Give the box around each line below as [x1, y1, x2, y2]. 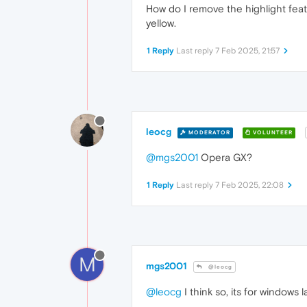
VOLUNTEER [251, 129, 293, 136]
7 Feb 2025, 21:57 [215, 46, 280, 56]
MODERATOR [186, 129, 230, 136]
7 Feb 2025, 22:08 [215, 180, 284, 191]
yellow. [146, 17, 176, 29]
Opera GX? [198, 151, 252, 164]
